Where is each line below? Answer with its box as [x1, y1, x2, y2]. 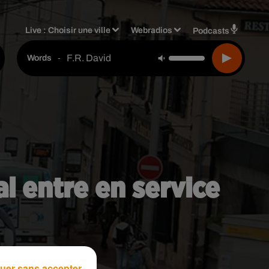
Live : [25, 25, 49, 35]
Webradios [131, 25, 173, 35]
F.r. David [67, 52, 111, 63]
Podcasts [193, 26, 229, 35]
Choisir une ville [48, 25, 111, 35]
